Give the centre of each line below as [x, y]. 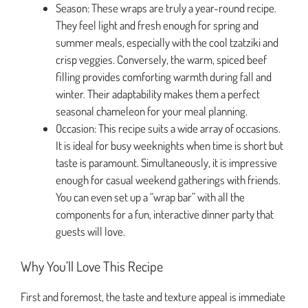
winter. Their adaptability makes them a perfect [158, 94]
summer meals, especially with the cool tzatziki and [167, 43]
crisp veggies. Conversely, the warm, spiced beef [161, 60]
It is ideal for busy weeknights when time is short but [169, 146]
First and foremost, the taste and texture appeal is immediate [153, 296]
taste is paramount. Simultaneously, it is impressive [166, 163]
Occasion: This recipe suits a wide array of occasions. [168, 129]
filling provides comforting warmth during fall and [164, 77]
